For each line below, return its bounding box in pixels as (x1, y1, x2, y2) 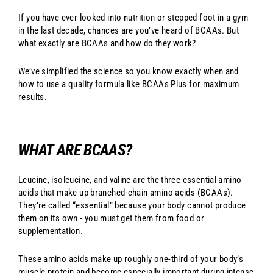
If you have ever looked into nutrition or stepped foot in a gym (18, 12, 249, 24)
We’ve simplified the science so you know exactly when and (18, 66, 239, 77)
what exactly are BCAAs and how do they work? (18, 38, 196, 49)
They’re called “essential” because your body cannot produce (18, 200, 246, 211)
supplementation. (18, 225, 83, 237)
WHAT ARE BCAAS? (18, 141, 132, 160)
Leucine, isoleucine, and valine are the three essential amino (18, 174, 242, 186)
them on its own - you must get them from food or (18, 213, 205, 224)
